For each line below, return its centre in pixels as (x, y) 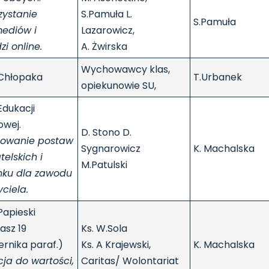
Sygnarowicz (111, 149)
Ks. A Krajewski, (116, 245)
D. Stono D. (106, 133)
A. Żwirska (104, 47)
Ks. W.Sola (104, 229)
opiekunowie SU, (119, 86)
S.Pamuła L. (107, 14)
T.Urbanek (218, 77)
